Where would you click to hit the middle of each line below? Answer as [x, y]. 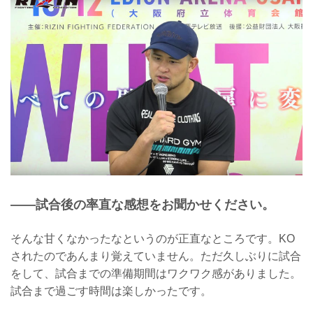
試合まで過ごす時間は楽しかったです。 [111, 291]
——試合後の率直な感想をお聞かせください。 [143, 204]
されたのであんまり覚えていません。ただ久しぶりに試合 [156, 256]
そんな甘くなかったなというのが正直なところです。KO [153, 239]
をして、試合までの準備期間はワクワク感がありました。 [156, 274]
